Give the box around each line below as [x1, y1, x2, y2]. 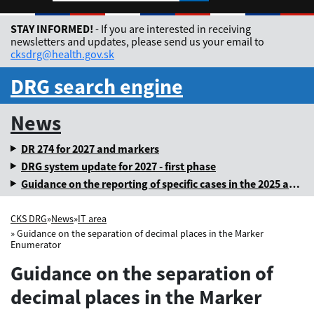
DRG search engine [11, 72, 183, 100]
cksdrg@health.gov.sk [11, 46, 114, 61]
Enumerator [11, 238, 61, 251]
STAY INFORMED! [11, 21, 95, 36]
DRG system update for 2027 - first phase [21, 158, 216, 173]
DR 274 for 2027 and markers [21, 141, 159, 156]
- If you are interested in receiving [95, 21, 251, 36]
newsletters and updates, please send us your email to [11, 34, 264, 48]
